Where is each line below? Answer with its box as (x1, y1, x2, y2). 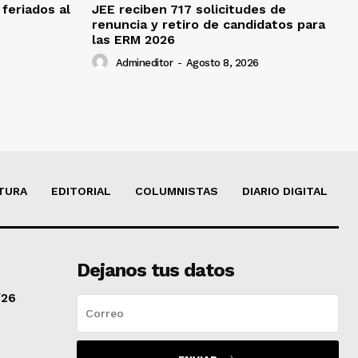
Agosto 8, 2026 (185, 56, 259, 69)
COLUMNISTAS (135, 184, 218, 197)
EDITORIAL (51, 184, 111, 197)
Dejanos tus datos (76, 258, 234, 281)
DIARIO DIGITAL (242, 184, 328, 197)
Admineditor (115, 56, 173, 69)
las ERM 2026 (92, 31, 175, 47)
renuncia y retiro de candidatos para (92, 16, 325, 32)
